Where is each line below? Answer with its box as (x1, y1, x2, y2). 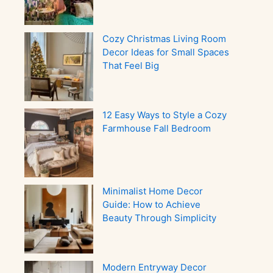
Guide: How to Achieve (102, 199, 200, 210)
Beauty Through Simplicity (102, 212, 216, 224)
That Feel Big (102, 60, 159, 71)
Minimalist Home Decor (102, 185, 203, 197)
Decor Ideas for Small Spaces (102, 46, 229, 58)
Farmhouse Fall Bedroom (102, 122, 211, 134)
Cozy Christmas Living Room (102, 33, 226, 44)
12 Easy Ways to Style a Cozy (102, 109, 227, 121)
